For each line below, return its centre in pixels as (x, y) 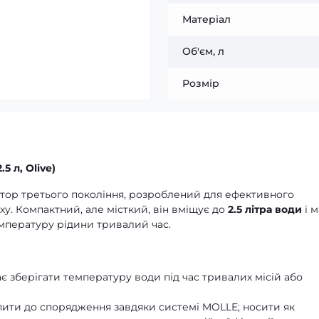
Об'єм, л (203, 51)
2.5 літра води (265, 209)
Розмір (201, 83)
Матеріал (206, 19)
